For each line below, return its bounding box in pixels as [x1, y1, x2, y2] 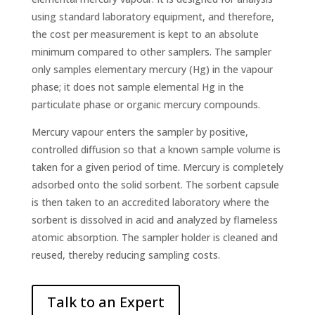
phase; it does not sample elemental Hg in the [31, 80, 244, 94]
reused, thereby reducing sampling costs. [31, 248, 220, 262]
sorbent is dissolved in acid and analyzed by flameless [31, 213, 278, 227]
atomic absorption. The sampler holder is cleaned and [31, 231, 278, 245]
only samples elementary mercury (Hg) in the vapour [31, 63, 273, 77]
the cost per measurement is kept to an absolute [31, 27, 259, 41]
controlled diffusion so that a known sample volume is [31, 143, 281, 157]
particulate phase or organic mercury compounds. [31, 98, 260, 112]
